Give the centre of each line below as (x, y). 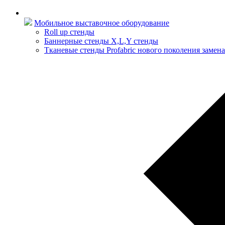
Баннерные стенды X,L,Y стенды (101, 41)
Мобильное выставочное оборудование (102, 23)
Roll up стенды (69, 32)
